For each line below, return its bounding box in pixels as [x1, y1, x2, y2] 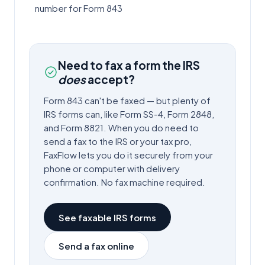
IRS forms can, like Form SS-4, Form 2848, [44, 108, 214, 119]
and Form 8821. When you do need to [44, 122, 199, 133]
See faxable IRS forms [59, 211, 156, 223]
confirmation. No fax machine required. [44, 176, 205, 188]
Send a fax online [59, 240, 134, 251]
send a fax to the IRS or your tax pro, [44, 135, 192, 147]
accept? [86, 72, 135, 86]
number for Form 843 [35, 2, 122, 14]
